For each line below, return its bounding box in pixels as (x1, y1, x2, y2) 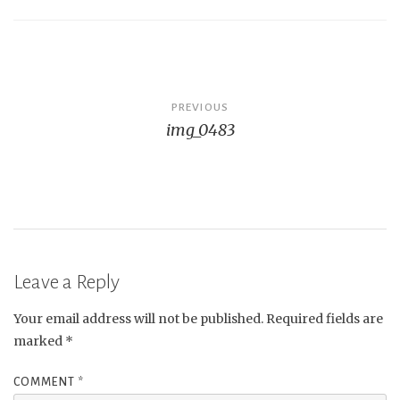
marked (13, 333, 65, 350)
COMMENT (13, 376, 78, 389)
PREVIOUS (171, 100, 229, 113)
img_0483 (165, 119, 235, 140)
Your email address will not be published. (13, 311, 263, 328)
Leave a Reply (13, 271, 120, 294)
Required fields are (266, 311, 383, 328)
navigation (12, 121, 138, 154)
